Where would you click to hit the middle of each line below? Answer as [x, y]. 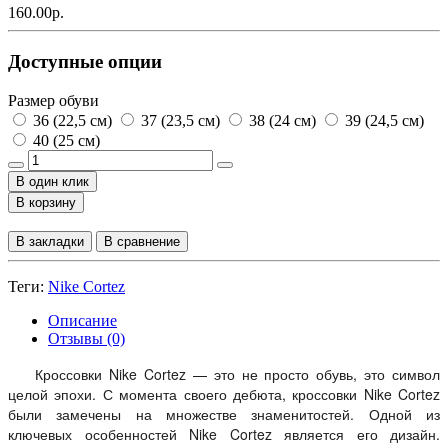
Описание [82, 320]
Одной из [404, 413]
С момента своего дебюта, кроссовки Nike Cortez [271, 393]
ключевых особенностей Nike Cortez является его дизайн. [224, 433]
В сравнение [142, 241]
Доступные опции [85, 61]
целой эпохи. [55, 393]
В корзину [46, 202]
